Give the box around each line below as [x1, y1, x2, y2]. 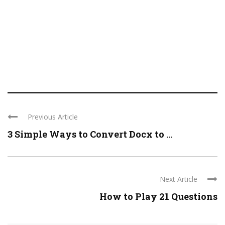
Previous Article [28, 112, 78, 122]
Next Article [160, 174, 197, 184]
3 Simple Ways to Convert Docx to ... [8, 128, 172, 141]
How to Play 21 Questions [99, 190, 217, 203]
